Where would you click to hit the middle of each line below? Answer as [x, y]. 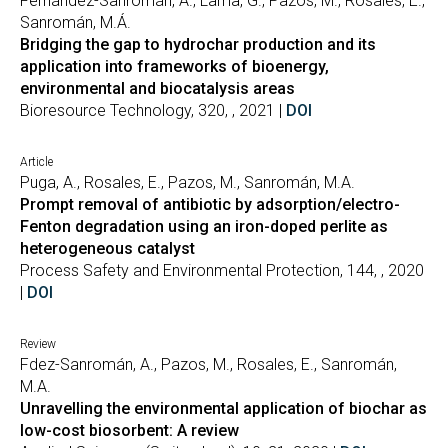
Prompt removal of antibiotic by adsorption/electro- [210, 204]
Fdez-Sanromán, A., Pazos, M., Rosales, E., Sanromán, [208, 364]
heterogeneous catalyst [107, 248]
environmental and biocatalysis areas [157, 88]
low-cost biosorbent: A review [129, 430]
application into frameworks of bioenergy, [174, 66]
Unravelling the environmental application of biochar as [223, 408]
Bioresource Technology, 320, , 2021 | [153, 110]
